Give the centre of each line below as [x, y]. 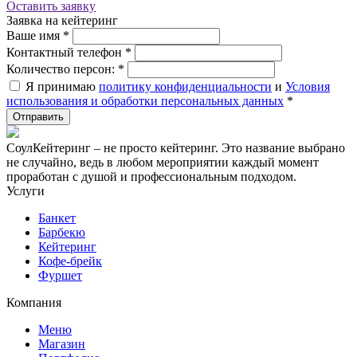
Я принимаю [61, 86]
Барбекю [62, 232]
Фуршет [60, 275]
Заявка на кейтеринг [62, 20]
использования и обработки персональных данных [145, 100]
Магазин [62, 343]
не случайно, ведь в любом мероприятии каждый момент [163, 162]
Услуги [25, 190]
